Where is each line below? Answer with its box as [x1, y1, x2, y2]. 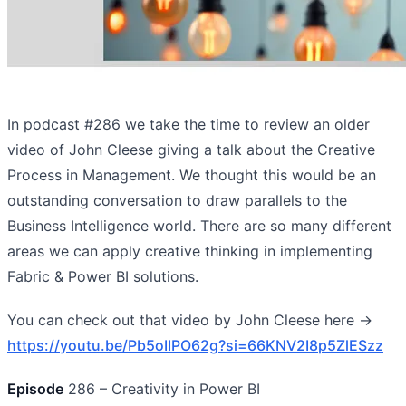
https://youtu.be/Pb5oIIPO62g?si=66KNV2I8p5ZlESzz [7, 335, 383, 354]
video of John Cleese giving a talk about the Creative [7, 140, 375, 159]
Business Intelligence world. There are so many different [7, 216, 391, 235]
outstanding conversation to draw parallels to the [7, 190, 347, 209]
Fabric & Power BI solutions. [7, 266, 198, 285]
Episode [7, 379, 63, 398]
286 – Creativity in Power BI [63, 379, 260, 398]
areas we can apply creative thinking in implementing [7, 241, 372, 260]
